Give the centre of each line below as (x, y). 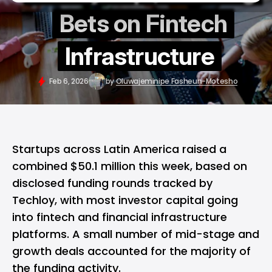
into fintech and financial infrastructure (120, 217)
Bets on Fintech (143, 23)
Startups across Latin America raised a (119, 149)
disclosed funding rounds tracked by (112, 183)
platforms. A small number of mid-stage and (136, 234)
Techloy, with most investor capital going (125, 200)
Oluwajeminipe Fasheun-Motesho (177, 81)
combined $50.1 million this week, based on (130, 166)
